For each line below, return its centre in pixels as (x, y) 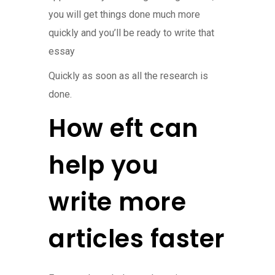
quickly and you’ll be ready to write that (131, 33)
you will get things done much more (124, 14)
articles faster (137, 238)
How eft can (124, 128)
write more (117, 202)
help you (103, 165)
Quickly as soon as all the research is (128, 76)
